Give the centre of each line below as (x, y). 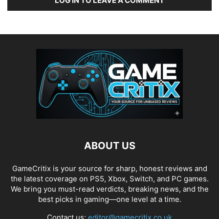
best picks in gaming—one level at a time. (109, 199)
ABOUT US (109, 146)
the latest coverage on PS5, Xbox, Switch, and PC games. (109, 179)
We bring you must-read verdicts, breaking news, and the (109, 189)
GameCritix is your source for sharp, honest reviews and (109, 168)
